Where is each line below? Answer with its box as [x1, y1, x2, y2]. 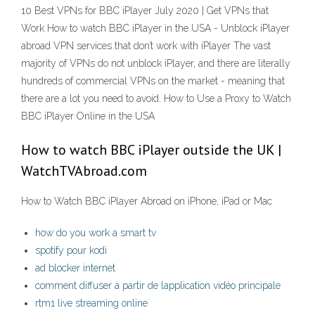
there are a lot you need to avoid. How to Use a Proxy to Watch [21, 93, 291, 105]
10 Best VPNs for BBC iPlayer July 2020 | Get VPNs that [21, 5, 269, 17]
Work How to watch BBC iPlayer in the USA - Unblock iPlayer [21, 22, 290, 34]
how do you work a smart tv [35, 227, 156, 239]
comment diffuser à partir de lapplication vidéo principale [35, 280, 281, 292]
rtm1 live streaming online [35, 297, 148, 309]
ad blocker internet [35, 262, 115, 274]
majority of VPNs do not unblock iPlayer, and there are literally [21, 58, 290, 70]
